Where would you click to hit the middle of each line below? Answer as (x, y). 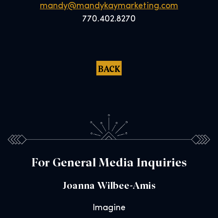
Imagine (109, 208)
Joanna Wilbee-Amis (109, 185)
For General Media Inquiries (109, 162)
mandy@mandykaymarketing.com (109, 6)
